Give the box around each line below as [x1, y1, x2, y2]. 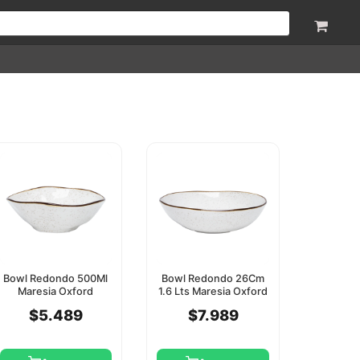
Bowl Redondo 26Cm [162, 272, 265, 285]
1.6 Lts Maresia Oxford [158, 285, 268, 298]
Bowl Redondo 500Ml [3, 272, 108, 285]
